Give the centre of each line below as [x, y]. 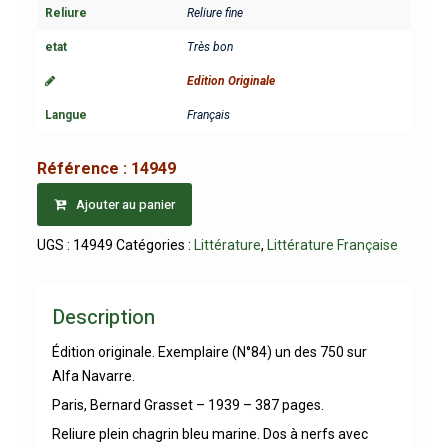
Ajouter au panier [125, 204]
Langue [65, 115]
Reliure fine [214, 13]
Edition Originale [230, 81]
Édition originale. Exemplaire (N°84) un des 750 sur [209, 351]
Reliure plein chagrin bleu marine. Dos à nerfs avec [209, 433]
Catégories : [154, 244]
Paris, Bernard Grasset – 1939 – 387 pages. [187, 404]
